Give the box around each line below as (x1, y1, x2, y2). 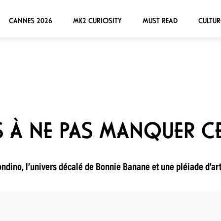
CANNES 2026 (8, 16, 52, 25)
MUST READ (142, 16, 178, 25)
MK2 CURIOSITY (73, 16, 122, 25)
